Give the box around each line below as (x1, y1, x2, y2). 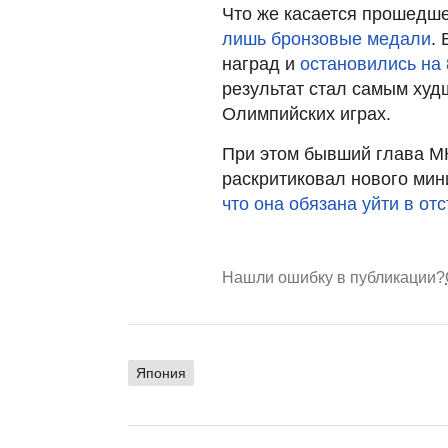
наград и (222, 53, 300, 74)
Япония (136, 364, 186, 381)
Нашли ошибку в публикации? (222, 268, 445, 286)
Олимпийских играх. (222, 103, 391, 124)
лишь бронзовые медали (222, 28, 431, 49)
